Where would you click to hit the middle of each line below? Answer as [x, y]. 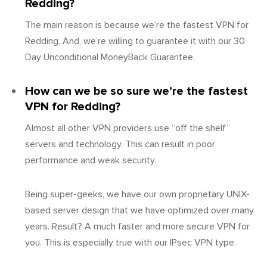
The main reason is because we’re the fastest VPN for [137, 25]
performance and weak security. [91, 160]
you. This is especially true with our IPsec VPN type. [131, 242]
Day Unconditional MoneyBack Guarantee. [110, 57]
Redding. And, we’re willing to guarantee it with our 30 [135, 41]
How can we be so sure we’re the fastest [136, 91]
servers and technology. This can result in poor [120, 144]
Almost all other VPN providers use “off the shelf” [128, 128]
